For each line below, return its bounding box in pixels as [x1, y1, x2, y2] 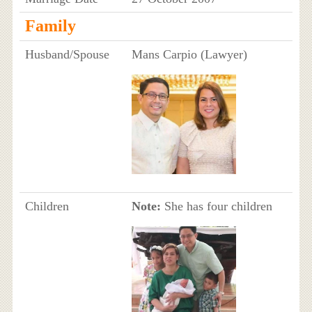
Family [24, 16, 76, 35]
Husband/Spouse [24, 47, 109, 61]
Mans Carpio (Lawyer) [131, 47, 247, 61]
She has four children [160, 198, 272, 213]
